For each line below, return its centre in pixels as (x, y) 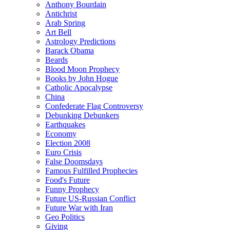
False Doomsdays (74, 162)
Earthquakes (65, 125)
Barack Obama (70, 51)
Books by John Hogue (82, 79)
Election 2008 (68, 143)
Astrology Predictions (80, 42)
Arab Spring (65, 23)
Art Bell (58, 32)
